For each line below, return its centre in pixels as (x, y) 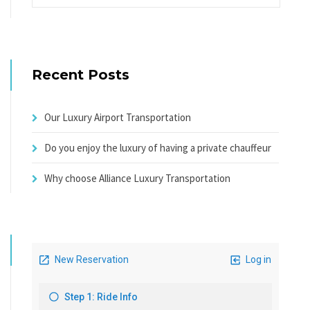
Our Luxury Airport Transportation (118, 117)
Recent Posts (81, 74)
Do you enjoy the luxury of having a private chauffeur (158, 147)
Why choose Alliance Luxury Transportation (137, 178)
